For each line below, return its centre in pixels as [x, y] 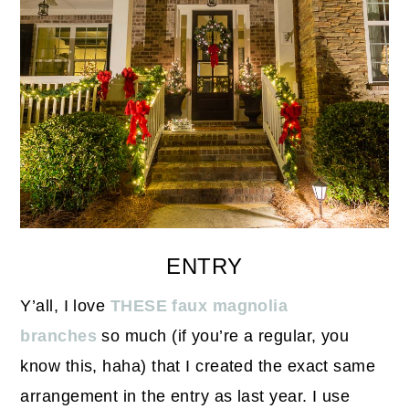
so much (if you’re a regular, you [223, 336]
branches [59, 336]
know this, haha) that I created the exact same [198, 367]
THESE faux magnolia [199, 306]
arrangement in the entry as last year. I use [185, 397]
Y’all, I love [65, 306]
